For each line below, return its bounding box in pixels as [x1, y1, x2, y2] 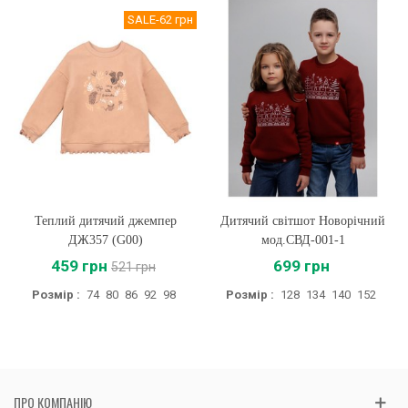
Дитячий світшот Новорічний [220, 213, 385, 228]
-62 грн [156, 13, 193, 27]
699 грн [272, 256, 330, 275]
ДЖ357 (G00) [67, 232, 143, 247]
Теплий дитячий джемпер [34, 213, 177, 228]
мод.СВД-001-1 [260, 232, 345, 247]
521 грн [111, 259, 156, 274]
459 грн [51, 256, 107, 275]
